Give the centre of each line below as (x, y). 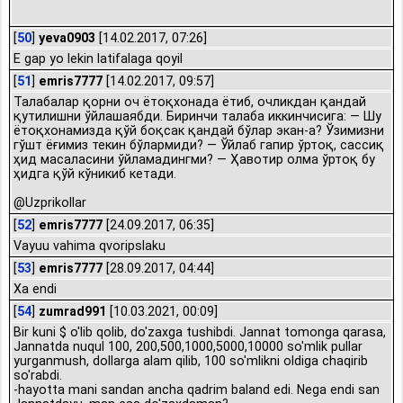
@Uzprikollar (50, 202)
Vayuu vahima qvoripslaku (90, 246)
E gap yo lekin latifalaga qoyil (98, 58)
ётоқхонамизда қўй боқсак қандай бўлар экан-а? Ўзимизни (199, 130)
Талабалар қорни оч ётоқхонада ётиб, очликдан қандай (190, 102)
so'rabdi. (38, 375)
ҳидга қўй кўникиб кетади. (95, 174)
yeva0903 (67, 38)
